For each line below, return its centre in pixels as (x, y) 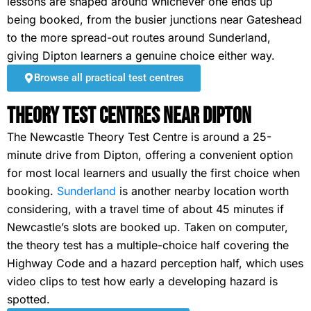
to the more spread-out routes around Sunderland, (139, 37)
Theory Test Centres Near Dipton (129, 116)
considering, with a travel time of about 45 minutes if (145, 209)
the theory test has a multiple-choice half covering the (148, 245)
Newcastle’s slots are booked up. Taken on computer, (148, 227)
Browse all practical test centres (109, 78)
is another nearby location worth (202, 191)
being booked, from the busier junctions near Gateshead (154, 19)
